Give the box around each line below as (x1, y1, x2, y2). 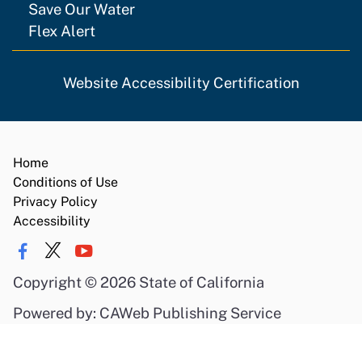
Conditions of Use (13, 175, 118, 191)
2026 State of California (100, 273, 264, 292)
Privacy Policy (13, 194, 98, 210)
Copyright (13, 273, 85, 292)
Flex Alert (28, 22, 95, 40)
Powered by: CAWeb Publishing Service (13, 304, 281, 322)
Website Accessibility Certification (62, 74, 300, 92)
